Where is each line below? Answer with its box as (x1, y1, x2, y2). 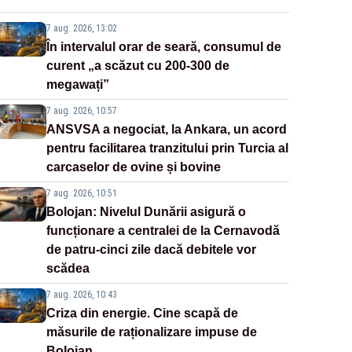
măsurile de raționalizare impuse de (46, 324, 257, 339)
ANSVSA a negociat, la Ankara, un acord (46, 122, 287, 136)
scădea (46, 261, 90, 275)
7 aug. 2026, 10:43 (46, 288, 117, 300)
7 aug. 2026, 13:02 (46, 22, 117, 34)
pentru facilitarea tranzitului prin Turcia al (46, 141, 288, 155)
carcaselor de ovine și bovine (46, 159, 221, 174)
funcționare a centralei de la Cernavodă (46, 223, 280, 237)
